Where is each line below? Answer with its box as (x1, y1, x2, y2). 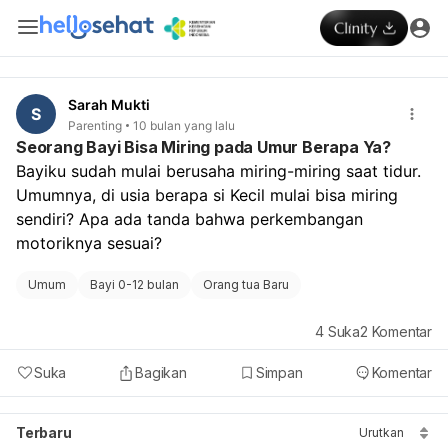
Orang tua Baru (203, 276, 289, 292)
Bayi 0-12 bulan (90, 276, 179, 292)
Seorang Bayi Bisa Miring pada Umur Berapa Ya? (16, 136, 391, 157)
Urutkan (359, 424, 404, 440)
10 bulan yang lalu (133, 117, 235, 133)
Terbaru (16, 423, 72, 441)
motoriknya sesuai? (16, 232, 162, 253)
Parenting (68, 117, 122, 133)
